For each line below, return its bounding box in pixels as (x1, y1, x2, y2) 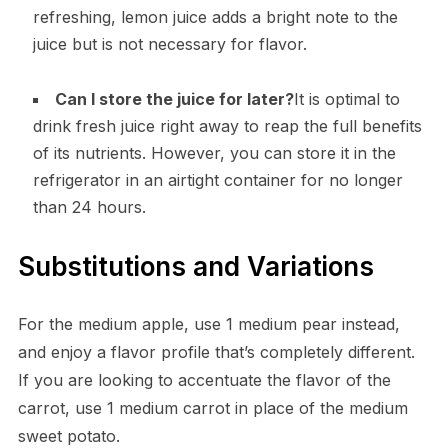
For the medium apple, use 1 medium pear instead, (17, 314, 400, 335)
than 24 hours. (32, 197, 146, 218)
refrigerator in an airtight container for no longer (32, 170, 403, 191)
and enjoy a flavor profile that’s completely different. (17, 342, 415, 363)
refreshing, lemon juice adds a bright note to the (32, 7, 398, 28)
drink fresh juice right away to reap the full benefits (32, 116, 422, 137)
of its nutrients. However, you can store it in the (32, 143, 396, 164)
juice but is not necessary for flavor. (32, 34, 307, 55)
